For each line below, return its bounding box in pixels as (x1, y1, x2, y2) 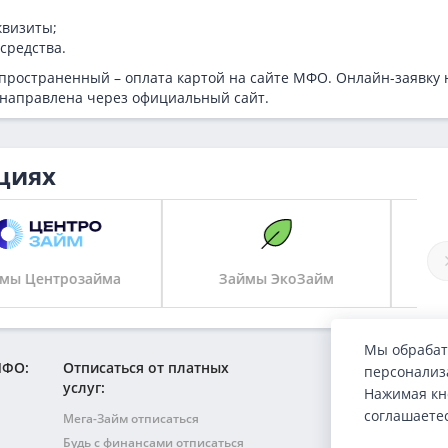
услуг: (62, 378, 105, 397)
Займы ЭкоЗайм (15, 269, 131, 288)
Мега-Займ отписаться (62, 410, 199, 427)
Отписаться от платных (62, 358, 229, 377)
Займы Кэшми (251, 269, 353, 288)
